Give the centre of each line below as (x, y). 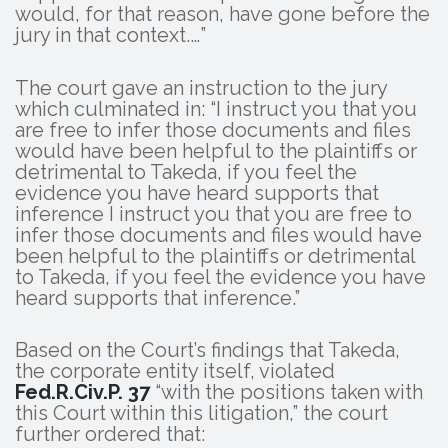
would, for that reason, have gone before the (222, 14)
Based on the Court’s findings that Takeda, (207, 349)
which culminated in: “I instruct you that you (216, 108)
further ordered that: (110, 433)
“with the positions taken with (286, 391)
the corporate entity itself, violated (175, 370)
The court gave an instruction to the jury (201, 87)
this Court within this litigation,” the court (201, 412)
